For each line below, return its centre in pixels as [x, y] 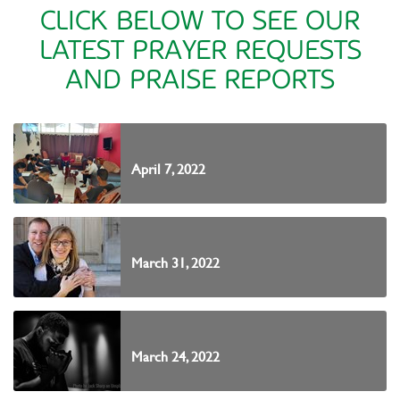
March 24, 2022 [175, 356]
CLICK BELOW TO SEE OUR [200, 21]
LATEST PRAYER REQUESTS [200, 50]
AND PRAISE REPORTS [200, 79]
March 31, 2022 [175, 262]
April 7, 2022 [168, 169]
